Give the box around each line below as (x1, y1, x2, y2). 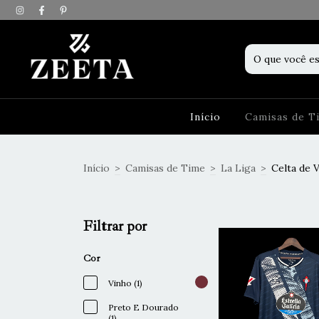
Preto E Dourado (108, 302, 179, 313)
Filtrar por (83, 217, 147, 235)
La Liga (221, 161, 256, 174)
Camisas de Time (125, 161, 205, 174)
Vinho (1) (108, 278, 142, 288)
